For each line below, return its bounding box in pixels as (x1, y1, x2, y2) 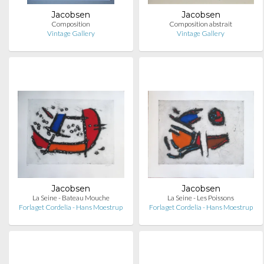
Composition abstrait (169, 19, 233, 28)
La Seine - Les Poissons (167, 193, 235, 202)
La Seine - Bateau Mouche (32, 193, 110, 202)
